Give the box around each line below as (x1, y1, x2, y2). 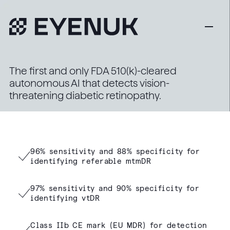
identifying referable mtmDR (30, 156, 151, 166)
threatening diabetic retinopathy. (9, 90, 162, 102)
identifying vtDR (30, 193, 100, 203)
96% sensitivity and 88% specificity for (30, 146, 200, 156)
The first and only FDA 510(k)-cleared (9, 65, 177, 78)
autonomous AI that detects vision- (9, 78, 170, 90)
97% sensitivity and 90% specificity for (30, 183, 200, 193)
